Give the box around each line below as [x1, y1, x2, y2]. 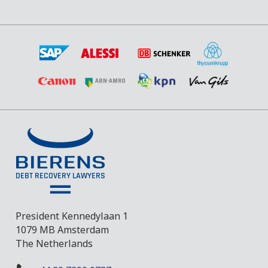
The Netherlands [16, 236, 93, 250]
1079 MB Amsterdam [16, 223, 109, 236]
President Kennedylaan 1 [16, 209, 129, 223]
